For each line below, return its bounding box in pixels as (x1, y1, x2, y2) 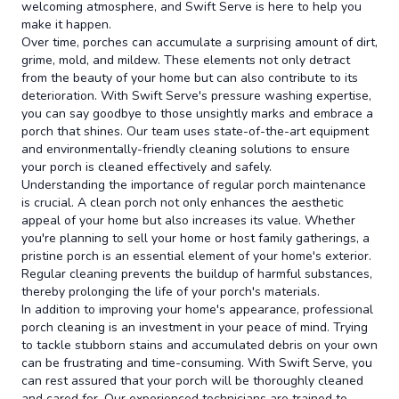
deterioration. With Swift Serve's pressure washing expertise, (21, 87, 371, 104)
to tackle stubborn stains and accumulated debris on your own (21, 337, 378, 354)
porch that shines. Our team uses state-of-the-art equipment (21, 123, 369, 140)
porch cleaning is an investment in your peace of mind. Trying (21, 319, 368, 336)
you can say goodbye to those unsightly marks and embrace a (21, 105, 373, 122)
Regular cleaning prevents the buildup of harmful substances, (21, 265, 372, 282)
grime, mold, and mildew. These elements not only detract (21, 52, 350, 69)
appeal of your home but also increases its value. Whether (21, 212, 355, 229)
